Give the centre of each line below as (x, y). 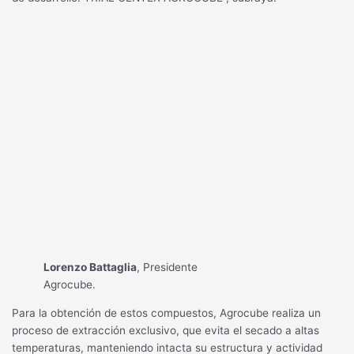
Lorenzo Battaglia (90, 267)
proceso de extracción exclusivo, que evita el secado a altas (166, 330)
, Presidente (168, 267)
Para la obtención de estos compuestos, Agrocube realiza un (167, 313)
